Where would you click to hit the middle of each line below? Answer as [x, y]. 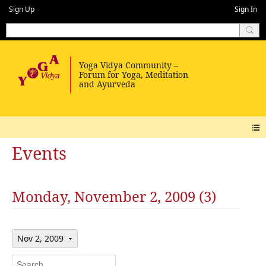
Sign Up [22, 9]
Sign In [246, 9]
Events [39, 153]
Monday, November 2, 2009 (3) [114, 196]
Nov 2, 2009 [42, 238]
